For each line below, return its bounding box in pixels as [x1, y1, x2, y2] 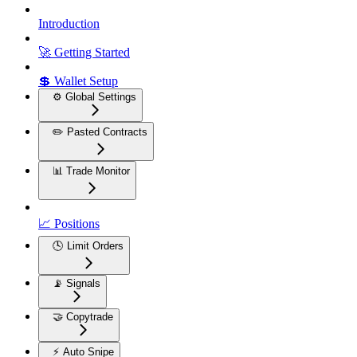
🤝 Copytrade [53, 311, 113, 324]
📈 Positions [38, 217, 100, 231]
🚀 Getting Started [38, 45, 130, 60]
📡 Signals [53, 277, 100, 290]
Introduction [38, 17, 100, 31]
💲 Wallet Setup [38, 74, 118, 88]
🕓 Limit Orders [53, 240, 124, 253]
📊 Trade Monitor [53, 165, 130, 178]
